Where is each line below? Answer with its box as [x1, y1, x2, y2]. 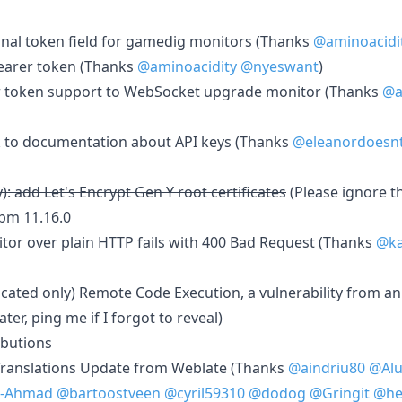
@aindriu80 [288, 357, 365, 378]
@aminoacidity [137, 56, 237, 76]
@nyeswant [240, 56, 319, 76]
